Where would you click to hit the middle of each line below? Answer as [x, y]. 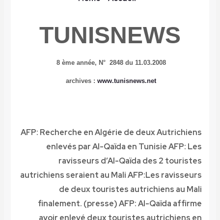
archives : [81, 81]
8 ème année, [76, 63]
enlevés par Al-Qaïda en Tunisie [108, 147]
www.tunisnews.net [127, 81]
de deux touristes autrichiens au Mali [131, 190]
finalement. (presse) [79, 204]
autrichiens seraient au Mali [73, 175]
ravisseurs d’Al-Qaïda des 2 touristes [130, 161]
